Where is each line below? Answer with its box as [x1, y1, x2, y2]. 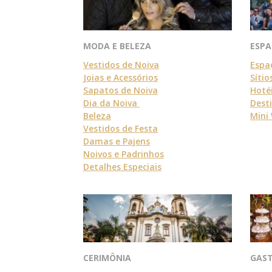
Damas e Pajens [83, 135, 150, 148]
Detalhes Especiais [83, 161, 161, 173]
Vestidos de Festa [83, 123, 158, 135]
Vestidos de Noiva [83, 59, 159, 71]
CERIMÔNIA [83, 251, 134, 263]
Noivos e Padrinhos [83, 148, 164, 160]
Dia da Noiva [83, 97, 140, 109]
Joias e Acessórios [83, 72, 158, 84]
